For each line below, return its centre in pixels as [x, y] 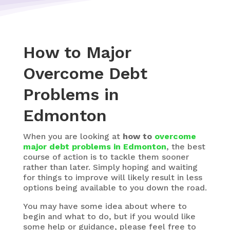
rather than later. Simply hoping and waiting [110, 167]
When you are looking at [73, 136]
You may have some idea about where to [105, 206]
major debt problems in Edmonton [94, 147]
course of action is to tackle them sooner [106, 157]
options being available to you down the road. [115, 188]
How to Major [77, 52]
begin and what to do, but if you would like [109, 216]
